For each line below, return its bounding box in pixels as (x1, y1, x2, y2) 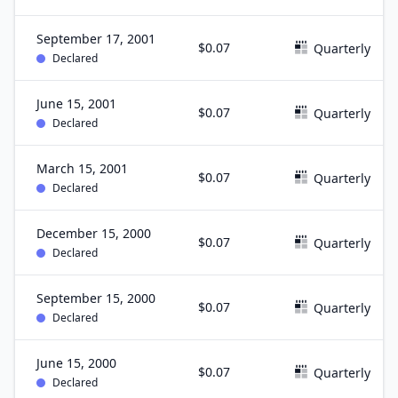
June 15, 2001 (36, 95, 116, 112)
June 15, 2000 (36, 354, 116, 371)
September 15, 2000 (36, 290, 155, 306)
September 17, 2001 (36, 30, 155, 47)
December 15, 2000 (36, 225, 151, 242)
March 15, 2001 (36, 160, 128, 177)
